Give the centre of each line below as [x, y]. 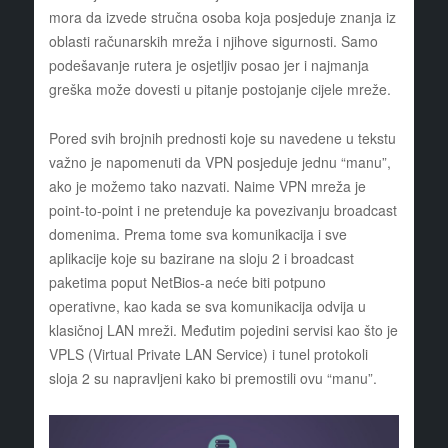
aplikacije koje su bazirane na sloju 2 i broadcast [201, 258]
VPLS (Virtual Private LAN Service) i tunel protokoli [208, 354]
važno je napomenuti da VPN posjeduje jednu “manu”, [219, 162]
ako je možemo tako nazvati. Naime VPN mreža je [207, 186]
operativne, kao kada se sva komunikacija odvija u [207, 306]
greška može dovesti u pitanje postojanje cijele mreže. [219, 89]
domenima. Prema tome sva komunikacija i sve [197, 234]
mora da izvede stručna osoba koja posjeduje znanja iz [222, 17]
